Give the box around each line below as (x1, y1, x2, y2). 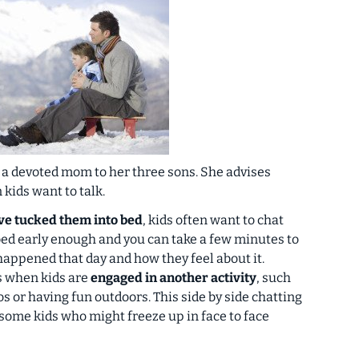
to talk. (63, 184, 105, 200)
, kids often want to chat (143, 212, 284, 228)
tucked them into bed (14, 212, 143, 228)
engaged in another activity (91, 270, 256, 286)
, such (256, 270, 291, 286)
